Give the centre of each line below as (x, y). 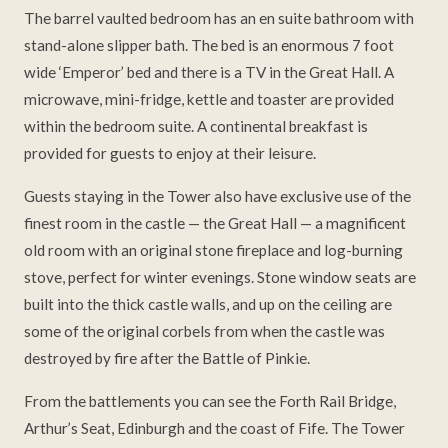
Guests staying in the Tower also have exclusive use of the (217, 196)
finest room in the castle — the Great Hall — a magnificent (215, 223)
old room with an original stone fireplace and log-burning (213, 250)
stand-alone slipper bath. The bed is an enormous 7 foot (209, 45)
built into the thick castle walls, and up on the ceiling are (208, 304)
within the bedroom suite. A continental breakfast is (196, 126)
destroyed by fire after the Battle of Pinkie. (167, 358)
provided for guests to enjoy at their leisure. (170, 153)
